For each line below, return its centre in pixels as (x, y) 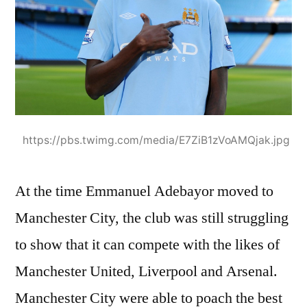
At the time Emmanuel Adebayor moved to (144, 191)
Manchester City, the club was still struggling (152, 218)
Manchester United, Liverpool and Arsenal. (146, 271)
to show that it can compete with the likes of (147, 244)
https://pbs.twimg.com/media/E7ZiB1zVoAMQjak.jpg (156, 140)
